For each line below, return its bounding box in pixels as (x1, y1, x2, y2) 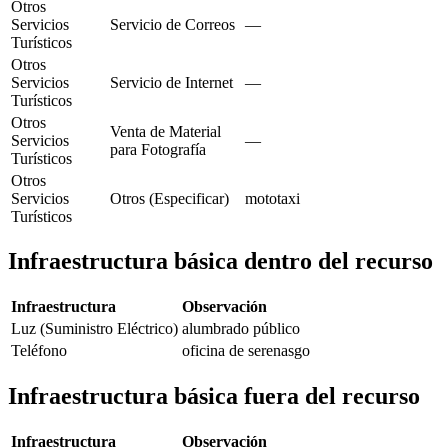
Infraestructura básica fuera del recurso (8, 383, 420, 410)
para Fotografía (110, 140, 206, 158)
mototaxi (245, 189, 300, 207)
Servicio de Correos (110, 15, 235, 33)
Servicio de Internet (110, 73, 233, 91)
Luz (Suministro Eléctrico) (11, 320, 178, 338)
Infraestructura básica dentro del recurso (8, 248, 433, 275)
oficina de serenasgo (182, 342, 310, 360)
